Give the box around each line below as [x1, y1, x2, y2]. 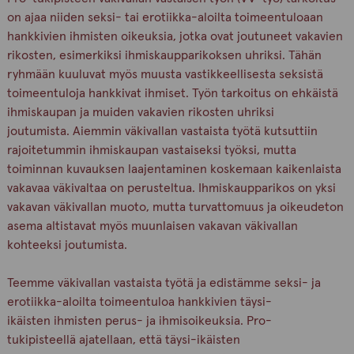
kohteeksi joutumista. [6, 239, 127, 251]
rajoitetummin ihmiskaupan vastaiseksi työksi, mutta [6, 144, 296, 156]
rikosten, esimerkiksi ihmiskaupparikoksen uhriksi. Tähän [6, 49, 322, 62]
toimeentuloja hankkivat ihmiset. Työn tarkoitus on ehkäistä [6, 87, 338, 100]
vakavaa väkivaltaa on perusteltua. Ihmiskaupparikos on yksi [6, 182, 336, 194]
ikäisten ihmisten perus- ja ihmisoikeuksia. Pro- [6, 314, 272, 327]
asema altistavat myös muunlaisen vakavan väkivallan [6, 220, 298, 232]
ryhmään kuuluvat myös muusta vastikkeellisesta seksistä [6, 68, 323, 81]
